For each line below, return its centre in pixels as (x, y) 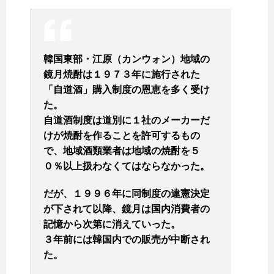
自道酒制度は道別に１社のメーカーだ (127, 120)
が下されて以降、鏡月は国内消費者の (127, 209)
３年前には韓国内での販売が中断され (127, 240)
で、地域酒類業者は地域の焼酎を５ (122, 151)
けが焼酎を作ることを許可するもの (122, 136)
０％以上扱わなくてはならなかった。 (127, 166)
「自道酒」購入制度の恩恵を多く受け (127, 90)
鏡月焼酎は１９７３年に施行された (122, 75)
